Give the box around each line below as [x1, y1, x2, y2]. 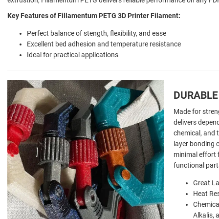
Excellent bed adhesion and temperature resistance [27, 40, 181, 48]
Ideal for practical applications [27, 50, 118, 59]
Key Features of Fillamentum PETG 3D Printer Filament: [7, 11, 180, 20]
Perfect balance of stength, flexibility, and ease [27, 29, 166, 37]
